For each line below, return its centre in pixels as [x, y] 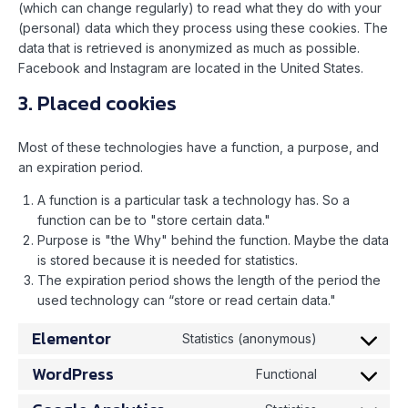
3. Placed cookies [97, 104]
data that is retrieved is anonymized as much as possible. [189, 48]
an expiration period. [81, 168]
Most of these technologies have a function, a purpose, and [199, 148]
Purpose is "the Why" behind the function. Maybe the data [213, 240]
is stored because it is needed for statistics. [168, 260]
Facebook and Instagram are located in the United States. [191, 68]
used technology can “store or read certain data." [187, 301]
